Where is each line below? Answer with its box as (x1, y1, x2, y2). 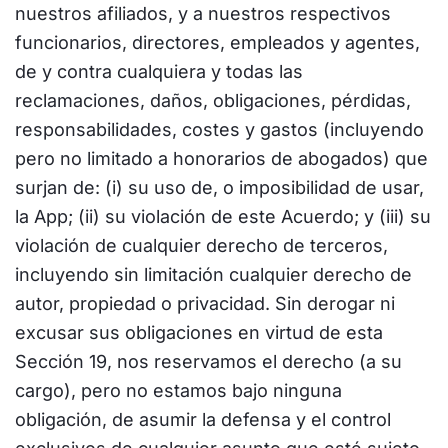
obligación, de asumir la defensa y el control (15, 409, 391, 430)
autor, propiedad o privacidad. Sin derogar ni (15, 293, 395, 314)
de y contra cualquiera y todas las (15, 61, 303, 82)
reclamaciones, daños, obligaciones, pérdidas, (15, 90, 411, 111)
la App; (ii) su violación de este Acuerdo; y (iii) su (15, 206, 431, 227)
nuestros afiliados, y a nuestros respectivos (15, 3, 391, 24)
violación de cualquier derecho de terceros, (15, 235, 388, 256)
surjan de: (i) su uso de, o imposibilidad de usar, (15, 177, 424, 198)
